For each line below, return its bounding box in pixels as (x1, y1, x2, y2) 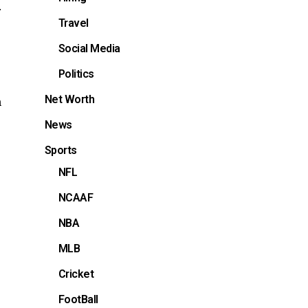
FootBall (58, 292, 98, 306)
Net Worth (44, 92, 95, 106)
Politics (58, 67, 94, 80)
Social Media (58, 41, 120, 55)
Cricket (58, 267, 94, 280)
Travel (58, 16, 89, 30)
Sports (44, 143, 77, 157)
